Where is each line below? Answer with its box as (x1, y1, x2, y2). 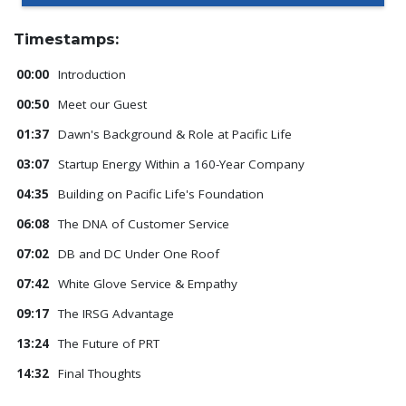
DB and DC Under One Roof (58, 246, 223, 263)
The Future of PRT (58, 335, 163, 353)
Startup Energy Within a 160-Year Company (58, 156, 304, 173)
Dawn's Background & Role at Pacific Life (58, 126, 292, 143)
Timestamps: (14, 29, 119, 48)
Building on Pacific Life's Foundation (58, 186, 267, 203)
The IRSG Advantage (58, 305, 174, 323)
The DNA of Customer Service (58, 216, 233, 233)
